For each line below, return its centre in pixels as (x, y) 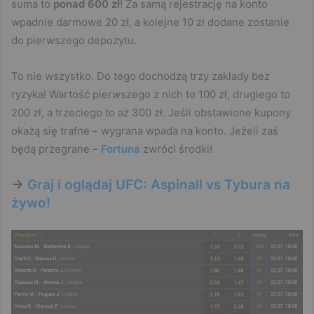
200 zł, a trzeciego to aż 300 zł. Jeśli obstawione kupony (151, 113)
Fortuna (121, 149)
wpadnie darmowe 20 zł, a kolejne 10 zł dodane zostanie (150, 22)
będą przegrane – (56, 149)
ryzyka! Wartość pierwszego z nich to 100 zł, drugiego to (151, 95)
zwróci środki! (176, 149)
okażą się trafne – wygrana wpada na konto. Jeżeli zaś (145, 131)
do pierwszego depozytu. (74, 41)
